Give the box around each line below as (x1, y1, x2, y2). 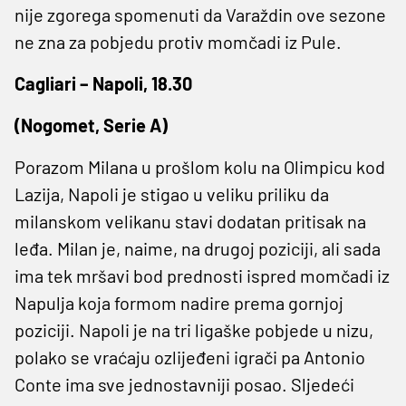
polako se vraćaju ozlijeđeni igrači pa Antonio (14, 345, 365, 368)
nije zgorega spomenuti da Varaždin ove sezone (14, 3, 386, 25)
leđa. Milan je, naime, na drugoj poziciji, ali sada (14, 237, 381, 259)
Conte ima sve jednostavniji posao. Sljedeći (14, 372, 354, 395)
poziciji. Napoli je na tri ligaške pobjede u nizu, (14, 318, 373, 341)
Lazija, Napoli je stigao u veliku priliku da (14, 182, 329, 205)
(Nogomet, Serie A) (14, 113, 168, 136)
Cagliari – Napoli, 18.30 (14, 72, 192, 94)
